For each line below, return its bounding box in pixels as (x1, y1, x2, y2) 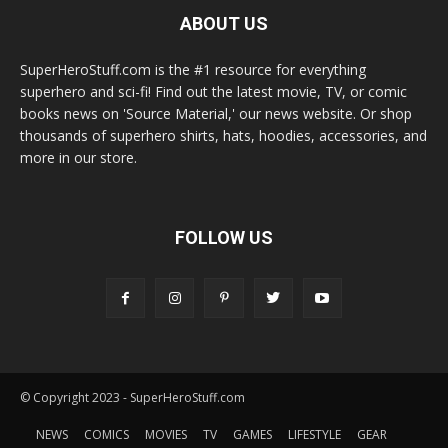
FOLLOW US (175, 227, 273, 249)
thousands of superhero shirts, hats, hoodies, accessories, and (20, 126, 427, 146)
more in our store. (20, 148, 137, 168)
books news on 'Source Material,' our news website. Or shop (20, 104, 412, 124)
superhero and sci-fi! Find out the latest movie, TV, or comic (20, 82, 407, 102)
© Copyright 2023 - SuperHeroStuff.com (20, 388, 245, 406)
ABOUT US (180, 13, 268, 35)
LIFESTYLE (288, 425, 341, 443)
